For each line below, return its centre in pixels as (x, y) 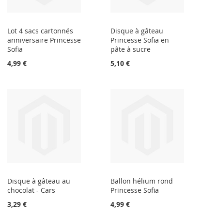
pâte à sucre (131, 49)
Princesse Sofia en (140, 40)
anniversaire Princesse (44, 40)
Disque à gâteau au (39, 181)
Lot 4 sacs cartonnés (40, 31)
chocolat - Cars (31, 190)
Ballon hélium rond (142, 181)
